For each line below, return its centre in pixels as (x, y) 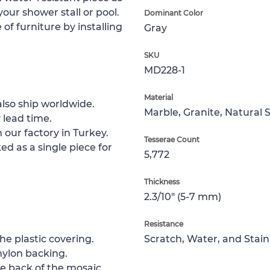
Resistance (164, 224)
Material (159, 97)
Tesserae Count (172, 139)
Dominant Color (174, 13)
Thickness (162, 181)
